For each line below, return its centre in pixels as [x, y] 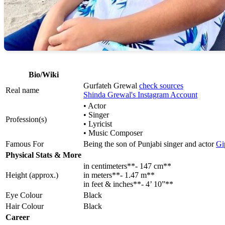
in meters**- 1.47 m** [119, 175]
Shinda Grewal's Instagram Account [140, 95]
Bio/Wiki [43, 75]
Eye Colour [24, 195]
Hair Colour [25, 206]
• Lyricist [98, 124]
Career [18, 217]
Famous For [25, 144]
